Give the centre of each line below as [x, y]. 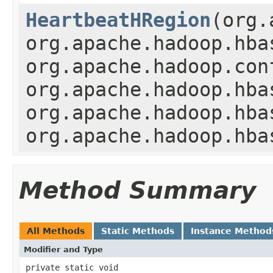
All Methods [56, 231]
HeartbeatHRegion [118, 20]
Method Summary [137, 190]
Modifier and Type [63, 249]
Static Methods [138, 231]
